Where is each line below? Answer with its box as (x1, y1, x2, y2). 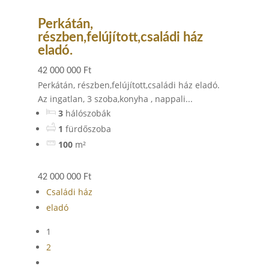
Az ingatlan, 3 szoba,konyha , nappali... (37, 93, 193, 104)
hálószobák (65, 107, 110, 119)
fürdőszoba (65, 123, 111, 134)
